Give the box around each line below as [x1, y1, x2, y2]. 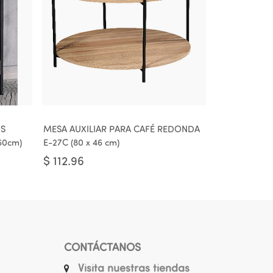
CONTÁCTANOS [63, 243, 141, 254]
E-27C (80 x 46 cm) [43, 139, 119, 148]
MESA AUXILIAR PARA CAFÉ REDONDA [43, 126, 200, 135]
